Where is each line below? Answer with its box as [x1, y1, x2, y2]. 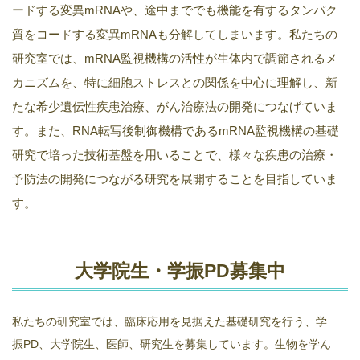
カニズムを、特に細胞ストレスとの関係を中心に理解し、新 [12, 76, 337, 89]
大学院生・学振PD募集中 [75, 261, 285, 281]
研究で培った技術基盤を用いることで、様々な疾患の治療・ [12, 148, 337, 162]
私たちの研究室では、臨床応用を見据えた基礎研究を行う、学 [12, 315, 327, 328]
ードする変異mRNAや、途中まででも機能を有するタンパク [12, 3, 337, 17]
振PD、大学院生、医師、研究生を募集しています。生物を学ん [12, 337, 331, 350]
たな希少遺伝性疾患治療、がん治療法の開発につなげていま [12, 100, 337, 113]
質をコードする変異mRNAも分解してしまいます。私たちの [12, 27, 337, 41]
